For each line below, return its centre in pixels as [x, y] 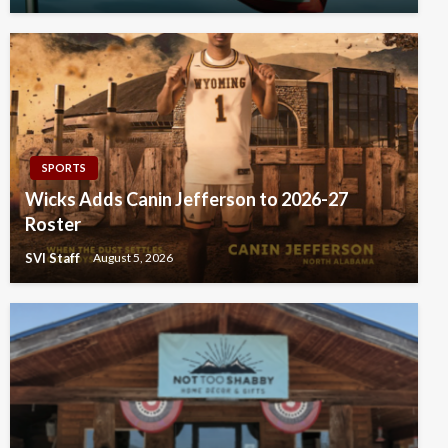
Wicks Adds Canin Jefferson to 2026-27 [186, 198]
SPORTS [64, 167]
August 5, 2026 [133, 258]
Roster [53, 223]
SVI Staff [54, 257]
